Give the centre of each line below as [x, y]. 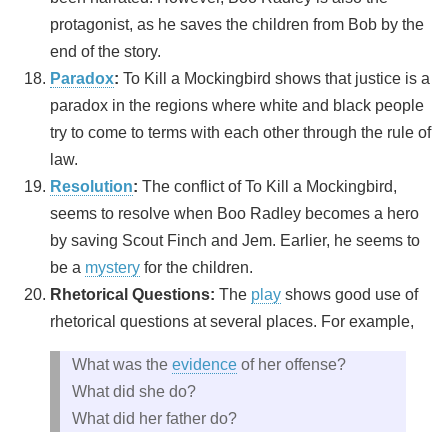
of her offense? [291, 364]
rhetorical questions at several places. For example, [232, 321]
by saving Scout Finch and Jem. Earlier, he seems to [235, 240]
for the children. [196, 267]
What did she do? [134, 391]
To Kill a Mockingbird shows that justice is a [276, 78]
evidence [204, 364]
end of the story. [105, 51]
